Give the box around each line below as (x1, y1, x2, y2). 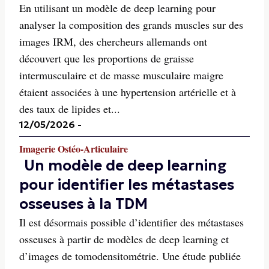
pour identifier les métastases (19, 176, 234, 194)
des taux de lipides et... (19, 101, 120, 116)
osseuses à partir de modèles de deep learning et (19, 232, 229, 246)
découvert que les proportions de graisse (19, 51, 194, 65)
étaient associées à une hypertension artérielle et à (19, 85, 236, 99)
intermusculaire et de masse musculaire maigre (19, 68, 223, 82)
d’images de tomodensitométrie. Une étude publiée (19, 249, 241, 263)
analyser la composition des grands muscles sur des (19, 17, 243, 32)
